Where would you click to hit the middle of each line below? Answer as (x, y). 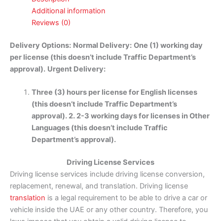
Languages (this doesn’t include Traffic (99, 128)
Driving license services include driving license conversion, (107, 174)
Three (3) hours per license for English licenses (114, 92)
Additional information (68, 11)
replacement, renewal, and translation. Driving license (99, 186)
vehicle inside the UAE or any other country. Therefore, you (109, 210)
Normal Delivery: (102, 45)
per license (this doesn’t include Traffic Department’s (103, 57)
